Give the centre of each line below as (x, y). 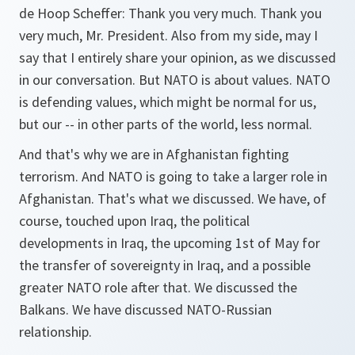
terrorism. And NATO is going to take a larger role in (173, 176)
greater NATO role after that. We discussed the (158, 287)
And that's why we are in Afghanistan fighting (154, 154)
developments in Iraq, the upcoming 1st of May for (170, 243)
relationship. (55, 332)
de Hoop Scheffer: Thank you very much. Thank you (170, 13)
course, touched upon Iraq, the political (134, 221)
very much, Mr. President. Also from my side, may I (168, 35)
